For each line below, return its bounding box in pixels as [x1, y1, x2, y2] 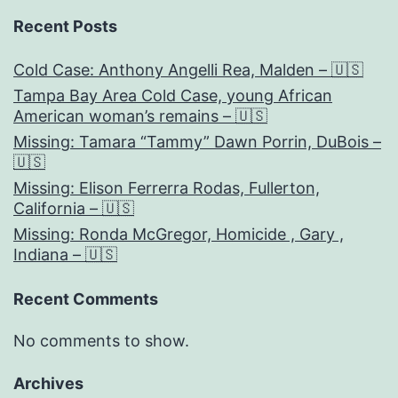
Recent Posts [13, 17, 117, 36]
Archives [13, 374, 84, 394]
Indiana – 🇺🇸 [13, 245, 117, 265]
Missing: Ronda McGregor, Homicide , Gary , [13, 225, 344, 244]
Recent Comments [13, 290, 158, 309]
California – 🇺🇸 [13, 199, 134, 219]
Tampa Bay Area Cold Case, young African [13, 86, 332, 106]
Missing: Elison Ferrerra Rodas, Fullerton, [13, 179, 320, 198]
